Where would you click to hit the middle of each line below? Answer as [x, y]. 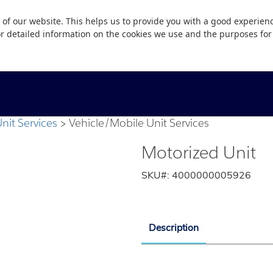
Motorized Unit [199, 152]
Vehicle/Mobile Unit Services [139, 122]
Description [174, 228]
